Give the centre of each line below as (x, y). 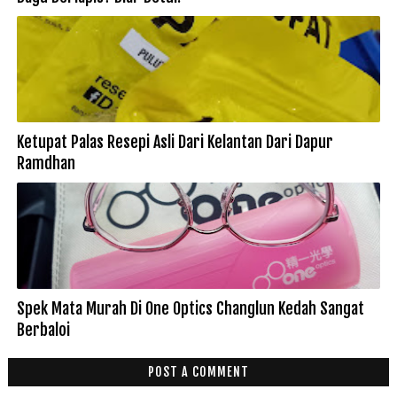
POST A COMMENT (198, 372)
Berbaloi (43, 330)
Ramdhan (46, 163)
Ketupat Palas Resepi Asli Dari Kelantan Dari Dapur (175, 142)
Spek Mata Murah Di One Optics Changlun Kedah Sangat (190, 309)
